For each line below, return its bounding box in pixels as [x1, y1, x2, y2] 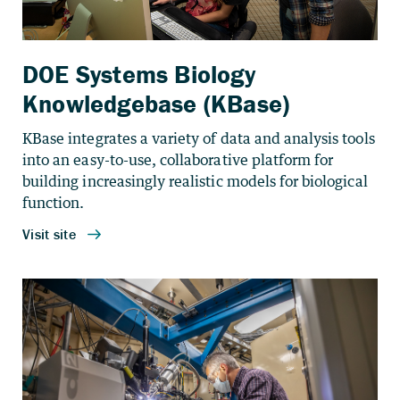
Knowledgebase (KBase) [22, 88, 290, 119]
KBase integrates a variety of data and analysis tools [22, 129, 375, 147]
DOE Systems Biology [22, 59, 255, 89]
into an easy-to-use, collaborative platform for [22, 151, 334, 169]
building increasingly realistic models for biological [22, 172, 368, 190]
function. [22, 194, 85, 212]
